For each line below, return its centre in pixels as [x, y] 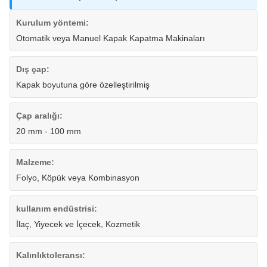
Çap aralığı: [39, 116]
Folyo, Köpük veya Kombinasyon [78, 178]
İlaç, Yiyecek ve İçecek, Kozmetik [78, 224]
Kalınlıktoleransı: [51, 255]
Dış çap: [33, 69]
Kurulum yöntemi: [52, 23]
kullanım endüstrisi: [57, 209]
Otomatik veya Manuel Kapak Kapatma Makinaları [111, 38]
